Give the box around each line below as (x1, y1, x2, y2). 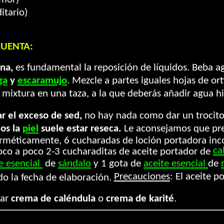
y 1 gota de (91, 158, 143, 169)
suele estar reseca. (38, 123, 124, 134)
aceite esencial (143, 158, 208, 169)
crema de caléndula (11, 193, 95, 204)
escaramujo (17, 75, 67, 86)
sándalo (58, 158, 91, 169)
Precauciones (114, 171, 170, 182)
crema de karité (106, 193, 174, 204)
